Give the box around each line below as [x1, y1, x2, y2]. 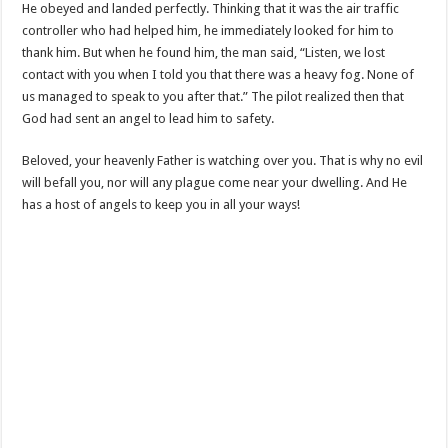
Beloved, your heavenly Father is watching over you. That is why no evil [22, 152, 424, 168]
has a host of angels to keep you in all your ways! [22, 196, 301, 212]
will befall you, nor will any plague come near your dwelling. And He [22, 174, 408, 190]
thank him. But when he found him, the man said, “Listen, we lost [22, 44, 386, 60]
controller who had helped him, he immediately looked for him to [22, 22, 395, 38]
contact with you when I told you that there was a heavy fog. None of [22, 66, 415, 82]
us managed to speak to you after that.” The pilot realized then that [22, 88, 405, 104]
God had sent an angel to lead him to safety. [22, 110, 275, 126]
